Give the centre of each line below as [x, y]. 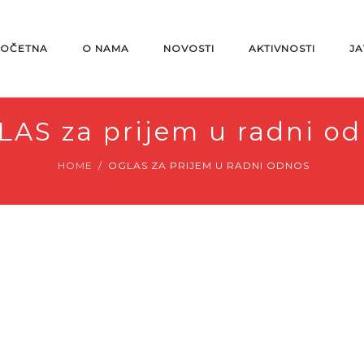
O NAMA [106, 48]
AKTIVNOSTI [282, 48]
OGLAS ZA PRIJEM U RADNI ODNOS [209, 165]
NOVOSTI [189, 48]
